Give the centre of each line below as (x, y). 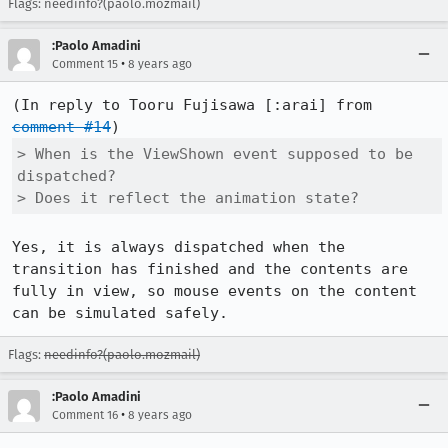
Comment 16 (85, 415)
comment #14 (61, 127)
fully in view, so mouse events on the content (214, 291)
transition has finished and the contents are (210, 269)
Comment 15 (85, 64)
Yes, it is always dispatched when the (178, 247)
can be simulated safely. (120, 313)
